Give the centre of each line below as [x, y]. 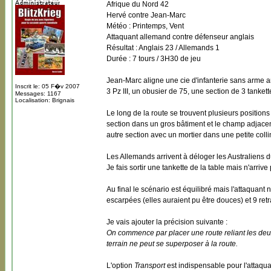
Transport [151, 266]
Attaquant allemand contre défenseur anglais [180, 37]
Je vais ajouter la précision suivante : [167, 222]
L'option [120, 266]
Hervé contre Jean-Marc [146, 15]
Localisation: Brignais [45, 100]
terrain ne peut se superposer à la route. [172, 244]
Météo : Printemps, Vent [145, 26]
